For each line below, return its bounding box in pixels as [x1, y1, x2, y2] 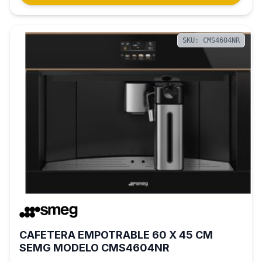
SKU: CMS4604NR [182, 36, 240, 44]
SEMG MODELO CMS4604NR [19, 241, 170, 254]
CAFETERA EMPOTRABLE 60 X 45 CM [19, 228, 213, 241]
